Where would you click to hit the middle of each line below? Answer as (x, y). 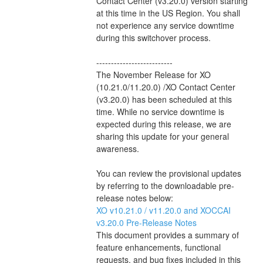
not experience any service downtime (165, 25)
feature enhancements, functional (158, 247)
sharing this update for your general (162, 136)
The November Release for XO (153, 74)
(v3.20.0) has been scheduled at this (164, 99)
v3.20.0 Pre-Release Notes (147, 222)
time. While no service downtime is (160, 111)
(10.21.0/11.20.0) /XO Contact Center (166, 87)
